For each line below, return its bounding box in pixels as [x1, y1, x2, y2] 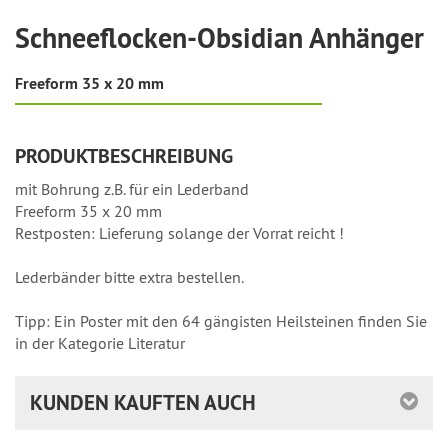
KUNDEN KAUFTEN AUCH [30, 388, 256, 416]
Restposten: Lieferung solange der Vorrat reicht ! [15, 222, 344, 243]
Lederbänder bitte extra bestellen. [15, 266, 244, 287]
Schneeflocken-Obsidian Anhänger [15, 19, 424, 56]
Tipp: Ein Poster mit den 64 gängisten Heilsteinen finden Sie [15, 310, 427, 331]
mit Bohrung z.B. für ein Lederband [15, 178, 249, 199]
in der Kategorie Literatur [15, 332, 185, 353]
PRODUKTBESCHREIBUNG [15, 142, 233, 169]
